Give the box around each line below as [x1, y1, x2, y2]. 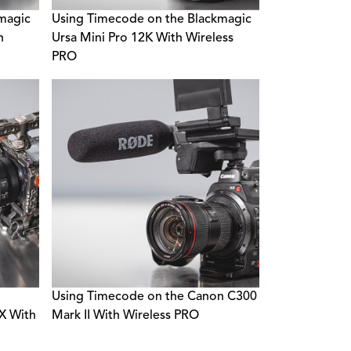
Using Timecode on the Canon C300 [51, 290, 257, 303]
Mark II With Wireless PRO [51, 309, 199, 322]
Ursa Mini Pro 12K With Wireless [51, 32, 233, 45]
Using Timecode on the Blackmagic [51, 13, 251, 27]
